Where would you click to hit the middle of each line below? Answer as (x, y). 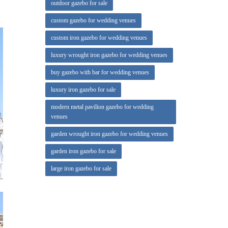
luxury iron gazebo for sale (83, 90)
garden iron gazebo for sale (83, 151)
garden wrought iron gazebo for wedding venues (109, 134)
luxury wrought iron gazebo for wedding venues (109, 55)
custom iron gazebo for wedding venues (99, 38)
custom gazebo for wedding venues (93, 20)
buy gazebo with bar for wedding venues (100, 72)
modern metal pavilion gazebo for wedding (102, 107)
